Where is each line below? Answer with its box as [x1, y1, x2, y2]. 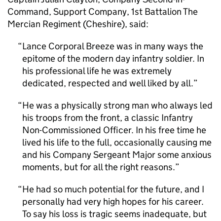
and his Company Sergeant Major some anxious [22, 149, 212, 160]
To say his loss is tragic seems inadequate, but [22, 208, 207, 220]
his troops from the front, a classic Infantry [22, 112, 193, 123]
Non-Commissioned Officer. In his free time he [22, 124, 206, 136]
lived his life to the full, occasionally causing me [22, 137, 212, 148]
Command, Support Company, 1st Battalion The [7, 6, 198, 17]
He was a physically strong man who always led [22, 100, 213, 111]
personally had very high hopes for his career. [22, 196, 204, 207]
